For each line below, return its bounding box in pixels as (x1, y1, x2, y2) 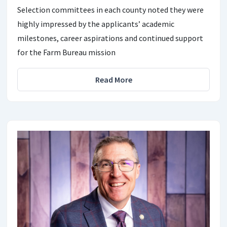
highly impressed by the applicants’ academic (17, 18, 174, 29)
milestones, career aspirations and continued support (17, 32, 203, 43)
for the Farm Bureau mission (17, 47, 116, 57)
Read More (95, 74, 132, 85)
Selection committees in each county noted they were (17, 4, 204, 15)
